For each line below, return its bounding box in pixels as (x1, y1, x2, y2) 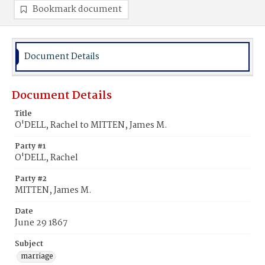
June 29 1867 (15, 216, 67, 230)
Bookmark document (33, 2, 122, 17)
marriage (21, 250, 53, 263)
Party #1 (15, 140, 46, 153)
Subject (15, 238, 43, 250)
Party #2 (15, 173, 47, 185)
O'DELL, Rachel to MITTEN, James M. (15, 118, 167, 132)
